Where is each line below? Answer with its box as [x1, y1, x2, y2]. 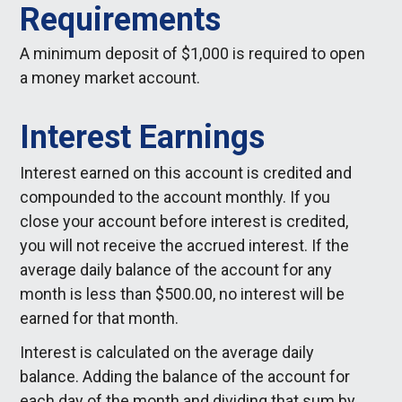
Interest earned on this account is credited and [20, 162, 353, 182]
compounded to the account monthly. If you [20, 187, 331, 206]
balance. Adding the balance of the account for [20, 367, 351, 386]
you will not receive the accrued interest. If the [20, 235, 350, 255]
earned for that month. [20, 308, 179, 328]
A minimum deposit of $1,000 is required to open [20, 43, 366, 63]
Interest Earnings [20, 118, 266, 156]
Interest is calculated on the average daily [20, 343, 315, 362]
